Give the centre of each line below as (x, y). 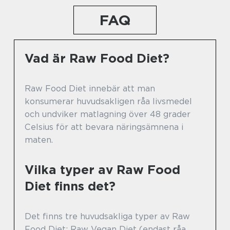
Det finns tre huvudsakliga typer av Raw (107, 217)
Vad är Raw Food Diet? (97, 59)
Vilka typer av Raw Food (102, 170)
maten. (39, 140)
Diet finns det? (70, 186)
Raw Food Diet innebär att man (90, 89)
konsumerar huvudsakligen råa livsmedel (108, 102)
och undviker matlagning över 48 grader (108, 114)
